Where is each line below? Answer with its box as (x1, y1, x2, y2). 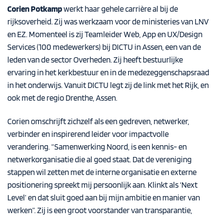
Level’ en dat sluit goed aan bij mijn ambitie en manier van (7, 192, 200, 202)
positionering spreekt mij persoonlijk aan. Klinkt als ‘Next (7, 179, 197, 190)
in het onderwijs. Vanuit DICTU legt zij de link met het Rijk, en (7, 80, 209, 90)
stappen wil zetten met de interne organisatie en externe (7, 167, 197, 177)
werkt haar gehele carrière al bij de (64, 3, 178, 14)
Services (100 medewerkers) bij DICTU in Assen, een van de (7, 42, 201, 52)
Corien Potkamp (7, 3, 62, 14)
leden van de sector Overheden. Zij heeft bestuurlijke (7, 54, 183, 65)
